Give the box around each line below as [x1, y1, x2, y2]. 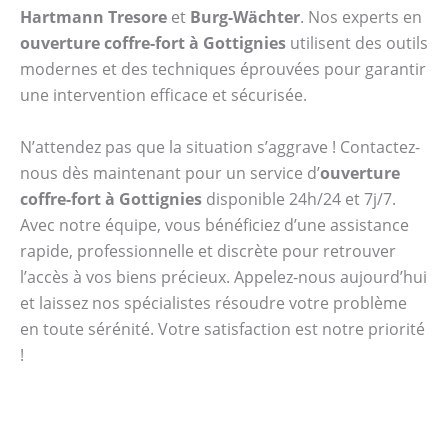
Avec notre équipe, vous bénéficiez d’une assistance [20, 213, 409, 236]
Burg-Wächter [190, 6, 300, 29]
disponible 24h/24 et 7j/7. [202, 187, 396, 210]
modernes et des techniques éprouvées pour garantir [20, 58, 426, 81]
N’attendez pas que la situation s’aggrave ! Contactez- [20, 135, 420, 158]
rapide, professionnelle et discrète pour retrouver [20, 239, 396, 262]
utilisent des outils [286, 32, 428, 55]
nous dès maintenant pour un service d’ [20, 161, 320, 184]
